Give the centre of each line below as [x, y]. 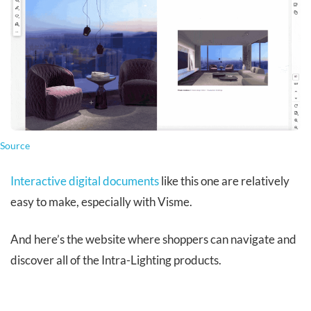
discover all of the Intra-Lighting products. [116, 260]
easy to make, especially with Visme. [101, 201]
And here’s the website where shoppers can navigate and [153, 239]
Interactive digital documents [85, 180]
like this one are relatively [224, 180]
